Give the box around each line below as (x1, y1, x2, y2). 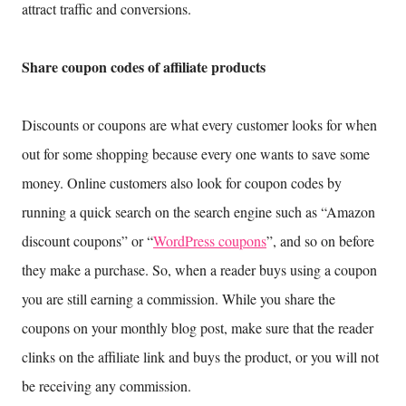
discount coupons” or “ (22, 231, 153, 251)
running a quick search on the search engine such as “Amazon (22, 202, 375, 222)
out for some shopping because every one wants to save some (22, 144, 370, 164)
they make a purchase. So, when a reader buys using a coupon (22, 260, 377, 280)
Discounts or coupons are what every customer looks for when (22, 115, 377, 135)
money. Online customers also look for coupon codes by (22, 173, 342, 193)
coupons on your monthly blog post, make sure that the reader (22, 318, 373, 338)
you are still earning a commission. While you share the (22, 289, 335, 309)
